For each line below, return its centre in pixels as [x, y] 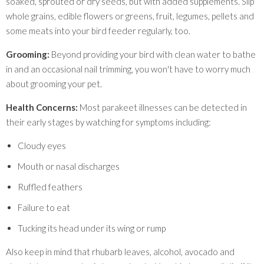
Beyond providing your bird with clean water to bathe [153, 55]
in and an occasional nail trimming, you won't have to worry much [128, 69]
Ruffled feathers [50, 187]
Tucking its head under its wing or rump [92, 228]
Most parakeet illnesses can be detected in [162, 108]
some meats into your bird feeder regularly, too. [98, 31]
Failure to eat [44, 208]
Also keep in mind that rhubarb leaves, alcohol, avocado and [120, 252]
